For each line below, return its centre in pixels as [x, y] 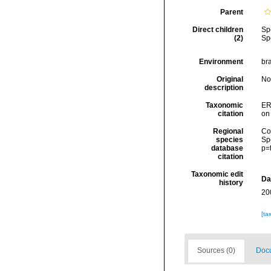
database [227, 148]
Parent [231, 12]
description [224, 88]
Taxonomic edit [217, 174]
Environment [221, 62]
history [231, 183]
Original [230, 79]
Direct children [217, 30]
